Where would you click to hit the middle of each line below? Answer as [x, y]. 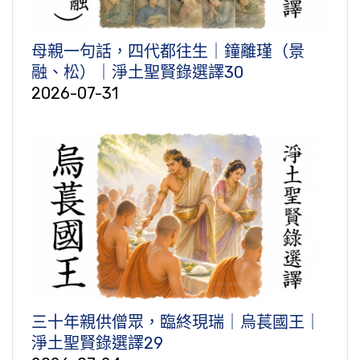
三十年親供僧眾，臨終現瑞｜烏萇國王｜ [176, 323]
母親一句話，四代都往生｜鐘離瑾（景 [168, 52]
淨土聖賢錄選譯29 [97, 344]
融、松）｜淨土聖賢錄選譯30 [137, 73]
